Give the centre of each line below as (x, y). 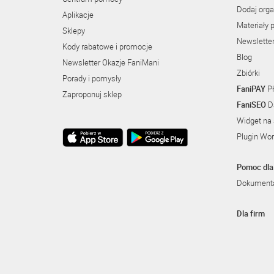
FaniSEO (251, 105)
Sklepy (74, 31)
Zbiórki (248, 73)
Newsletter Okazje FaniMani (111, 62)
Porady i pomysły (92, 78)
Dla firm (251, 213)
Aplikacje (78, 15)
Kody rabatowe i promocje (107, 46)
